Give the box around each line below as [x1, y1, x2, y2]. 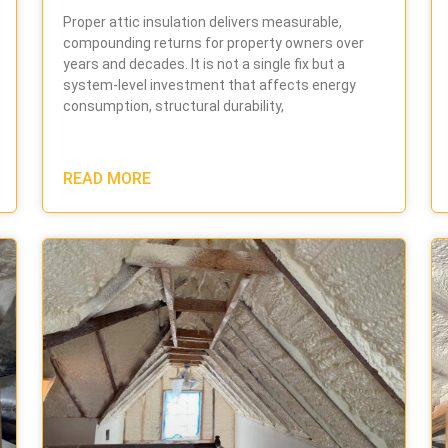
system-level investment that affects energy [63, 77, 357, 94]
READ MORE [63, 169, 152, 189]
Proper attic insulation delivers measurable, [63, 14, 343, 31]
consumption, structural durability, [63, 98, 285, 115]
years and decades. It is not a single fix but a [63, 56, 346, 73]
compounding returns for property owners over [63, 35, 365, 52]
